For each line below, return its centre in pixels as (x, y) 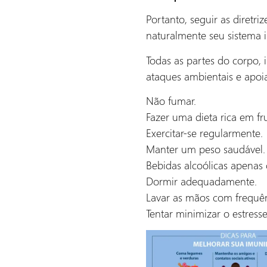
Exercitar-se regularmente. (204, 133)
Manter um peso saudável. (206, 149)
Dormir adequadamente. (201, 181)
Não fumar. (171, 101)
